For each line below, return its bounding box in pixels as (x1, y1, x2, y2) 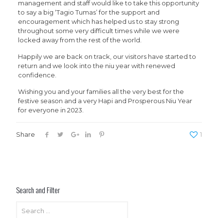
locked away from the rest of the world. (18, 36, 142, 44)
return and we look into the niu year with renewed (18, 61, 175, 70)
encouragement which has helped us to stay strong (18, 17, 179, 25)
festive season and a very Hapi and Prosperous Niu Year (18, 96, 192, 105)
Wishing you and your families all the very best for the (18, 87, 184, 95)
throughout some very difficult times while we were (18, 26, 180, 35)
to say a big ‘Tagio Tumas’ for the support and (18, 8, 160, 16)
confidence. (18, 71, 56, 79)
